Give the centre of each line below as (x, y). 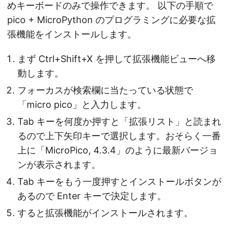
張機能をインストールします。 (72, 34)
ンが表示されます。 (59, 165)
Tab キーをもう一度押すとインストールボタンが (119, 182)
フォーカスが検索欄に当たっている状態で (105, 90)
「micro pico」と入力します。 (82, 105)
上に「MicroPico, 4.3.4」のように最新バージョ (118, 150)
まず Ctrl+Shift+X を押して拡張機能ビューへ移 (117, 59)
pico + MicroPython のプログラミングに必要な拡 (111, 20)
